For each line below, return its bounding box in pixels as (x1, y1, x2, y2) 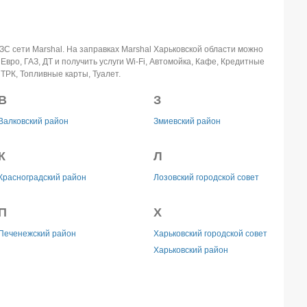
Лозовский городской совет (153, 173, 259, 182)
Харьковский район (153, 245, 228, 255)
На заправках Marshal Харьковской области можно (66, 45, 263, 54)
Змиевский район (153, 116, 221, 126)
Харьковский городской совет (153, 229, 267, 238)
